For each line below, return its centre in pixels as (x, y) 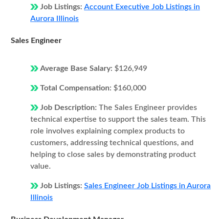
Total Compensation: (77, 88)
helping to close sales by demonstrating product (113, 154)
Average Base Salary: (77, 68)
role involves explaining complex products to (108, 131)
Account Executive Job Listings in (142, 7)
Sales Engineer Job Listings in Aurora (147, 186)
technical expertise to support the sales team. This (118, 119)
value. (41, 166)
